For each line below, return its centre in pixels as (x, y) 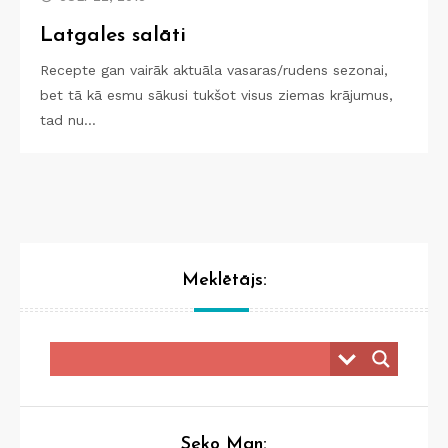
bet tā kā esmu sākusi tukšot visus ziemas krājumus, (216, 95)
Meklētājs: (224, 280)
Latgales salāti (113, 35)
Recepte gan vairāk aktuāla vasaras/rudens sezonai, (214, 70)
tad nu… (68, 120)
